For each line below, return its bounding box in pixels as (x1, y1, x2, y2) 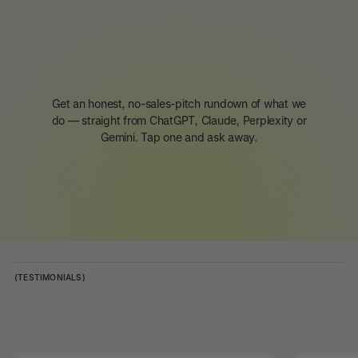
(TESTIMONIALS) (14, 272, 86, 283)
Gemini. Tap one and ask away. (101, 130, 257, 144)
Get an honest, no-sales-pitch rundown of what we (52, 97, 306, 110)
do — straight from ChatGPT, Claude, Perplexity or (51, 113, 307, 127)
